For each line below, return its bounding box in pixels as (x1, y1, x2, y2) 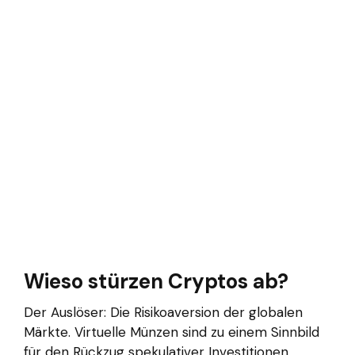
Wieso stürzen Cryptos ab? (24, 267, 288, 295)
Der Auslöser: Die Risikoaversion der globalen (24, 303, 303, 321)
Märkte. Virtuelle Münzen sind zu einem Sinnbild (24, 323, 319, 341)
